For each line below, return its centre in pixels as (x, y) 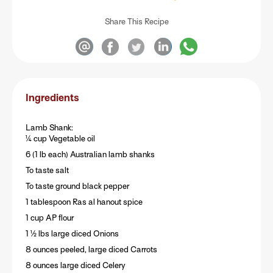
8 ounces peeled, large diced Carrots (91, 250)
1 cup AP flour (49, 218)
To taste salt (47, 171)
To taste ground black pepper (77, 186)
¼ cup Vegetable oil (60, 139)
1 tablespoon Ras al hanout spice (84, 202)
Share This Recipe (136, 22)
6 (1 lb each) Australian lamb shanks (90, 155)
